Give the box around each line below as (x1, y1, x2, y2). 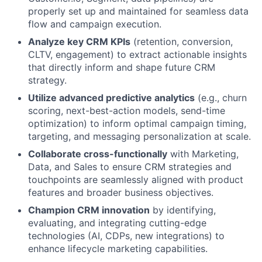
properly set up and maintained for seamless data (28, 5, 249, 17)
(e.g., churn (195, 92, 247, 104)
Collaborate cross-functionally (28, 148, 167, 160)
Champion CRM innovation (28, 204, 150, 216)
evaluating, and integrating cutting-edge (28, 217, 206, 229)
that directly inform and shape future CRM (28, 61, 215, 73)
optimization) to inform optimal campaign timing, (28, 118, 246, 129)
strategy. (28, 74, 67, 86)
